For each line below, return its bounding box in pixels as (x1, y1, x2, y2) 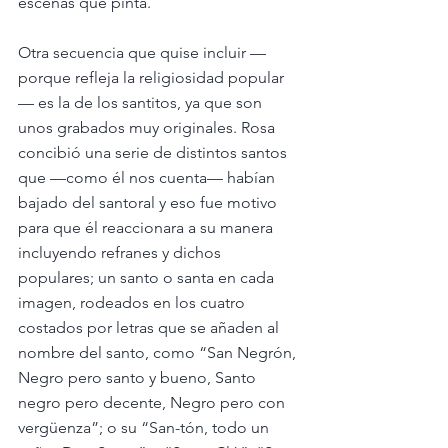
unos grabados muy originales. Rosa (18, 117, 279, 137)
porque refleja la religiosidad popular (18, 67, 284, 87)
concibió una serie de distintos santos (18, 142, 291, 162)
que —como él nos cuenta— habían (18, 167, 279, 187)
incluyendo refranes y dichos (18, 242, 225, 262)
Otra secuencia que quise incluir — (18, 42, 266, 62)
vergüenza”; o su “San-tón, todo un (18, 417, 273, 437)
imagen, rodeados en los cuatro (18, 292, 249, 312)
